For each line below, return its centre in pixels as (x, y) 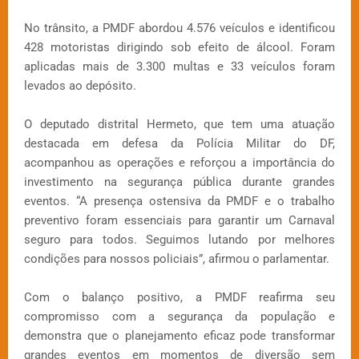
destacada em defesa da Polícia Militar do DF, (179, 143)
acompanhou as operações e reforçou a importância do (179, 162)
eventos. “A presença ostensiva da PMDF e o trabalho (179, 201)
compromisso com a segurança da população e (179, 316)
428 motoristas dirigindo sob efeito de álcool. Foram (179, 47)
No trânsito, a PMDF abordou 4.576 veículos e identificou (179, 28)
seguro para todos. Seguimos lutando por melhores (179, 239)
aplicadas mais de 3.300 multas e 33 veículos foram (179, 66)
